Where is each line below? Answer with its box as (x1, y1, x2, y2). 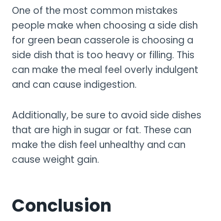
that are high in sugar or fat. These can (12, 123, 191, 137)
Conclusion (12, 193, 111, 218)
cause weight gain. (12, 152, 99, 166)
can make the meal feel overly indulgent (12, 63, 198, 76)
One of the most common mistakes (12, 3, 178, 17)
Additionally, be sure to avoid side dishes (12, 108, 201, 122)
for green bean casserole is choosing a (12, 33, 193, 47)
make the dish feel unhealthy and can (12, 138, 185, 151)
